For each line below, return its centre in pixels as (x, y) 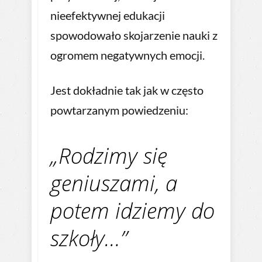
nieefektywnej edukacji (108, 15)
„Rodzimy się (109, 156)
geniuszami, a (114, 183)
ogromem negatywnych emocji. (127, 55)
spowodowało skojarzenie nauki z (134, 35)
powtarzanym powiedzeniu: (119, 110)
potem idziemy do (132, 211)
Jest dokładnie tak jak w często (127, 90)
